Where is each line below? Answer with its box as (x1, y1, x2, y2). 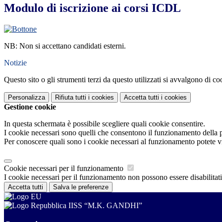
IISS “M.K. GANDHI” (66, 201, 142, 210)
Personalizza (8, 94, 45, 102)
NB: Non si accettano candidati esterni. (4, 42, 126, 51)
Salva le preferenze (53, 183, 109, 191)
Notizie (4, 58, 27, 67)
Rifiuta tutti (55, 94, 86, 102)
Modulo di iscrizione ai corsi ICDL (4, 1, 181, 15)
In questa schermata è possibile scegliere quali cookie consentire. (4, 119, 205, 128)
